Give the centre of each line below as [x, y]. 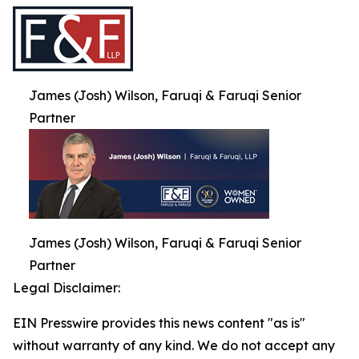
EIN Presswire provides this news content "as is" [159, 323]
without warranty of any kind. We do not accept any [174, 346]
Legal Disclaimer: [67, 288]
